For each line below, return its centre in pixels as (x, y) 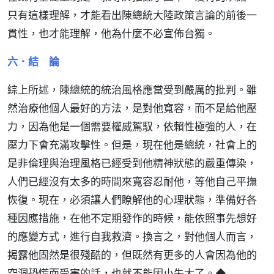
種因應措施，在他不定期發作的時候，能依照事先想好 (132, 218)
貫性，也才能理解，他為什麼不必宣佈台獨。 (111, 33)
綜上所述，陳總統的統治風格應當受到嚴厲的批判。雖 (132, 90)
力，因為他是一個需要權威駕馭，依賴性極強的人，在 (132, 126)
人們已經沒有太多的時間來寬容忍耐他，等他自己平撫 (132, 181)
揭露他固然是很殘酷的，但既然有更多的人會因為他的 (132, 255)
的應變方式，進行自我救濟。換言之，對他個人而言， (132, 236)
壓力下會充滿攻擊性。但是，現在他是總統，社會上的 (132, 145)
